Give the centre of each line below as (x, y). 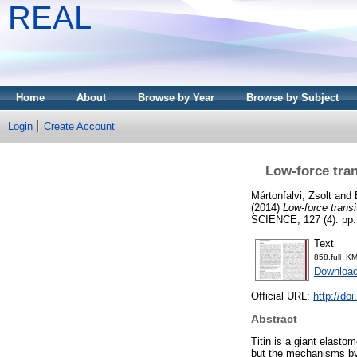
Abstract (274, 319)
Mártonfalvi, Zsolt (291, 195)
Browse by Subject (292, 98)
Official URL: (282, 296)
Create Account (79, 126)
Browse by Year (176, 98)
